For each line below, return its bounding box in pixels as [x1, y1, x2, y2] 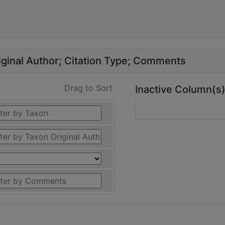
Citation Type [64, 55, 128, 67]
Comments [133, 55, 186, 67]
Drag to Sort [64, 83, 113, 93]
